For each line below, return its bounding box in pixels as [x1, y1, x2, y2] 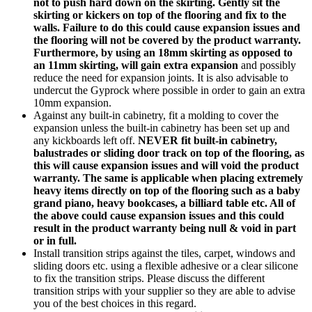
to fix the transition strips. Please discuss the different [33, 272, 265, 284]
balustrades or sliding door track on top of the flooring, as [33, 146, 304, 159]
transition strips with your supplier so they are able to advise [33, 284, 295, 297]
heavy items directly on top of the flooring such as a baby [33, 184, 300, 196]
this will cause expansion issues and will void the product [33, 159, 299, 171]
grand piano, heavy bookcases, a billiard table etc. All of [33, 196, 295, 209]
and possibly [238, 58, 296, 71]
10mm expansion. [33, 96, 111, 109]
